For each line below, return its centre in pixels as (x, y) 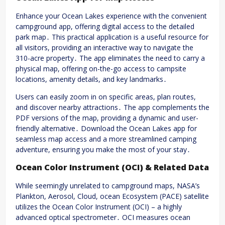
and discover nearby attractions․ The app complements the (113, 107)
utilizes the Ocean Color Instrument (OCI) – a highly (99, 206)
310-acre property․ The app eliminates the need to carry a (110, 58)
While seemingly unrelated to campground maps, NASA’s (108, 185)
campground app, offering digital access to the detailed (105, 26)
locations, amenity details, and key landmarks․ (91, 79)
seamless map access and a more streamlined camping (106, 139)
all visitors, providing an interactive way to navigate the (104, 47)
